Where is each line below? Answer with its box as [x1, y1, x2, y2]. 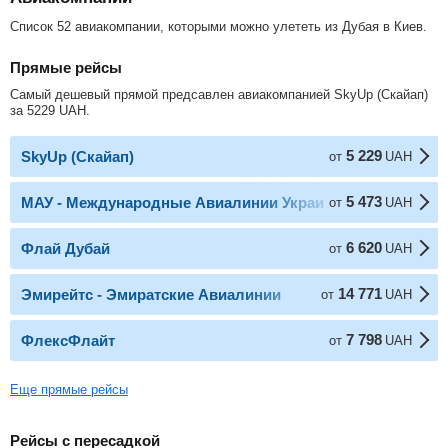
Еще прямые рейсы [10, 381, 128, 397]
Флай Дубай [21, 239, 110, 257]
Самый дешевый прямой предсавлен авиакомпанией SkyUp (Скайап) [10, 86, 428, 102]
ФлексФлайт [21, 331, 115, 349]
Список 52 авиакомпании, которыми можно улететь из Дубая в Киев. [10, 18, 427, 34]
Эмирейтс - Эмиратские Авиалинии [21, 285, 281, 303]
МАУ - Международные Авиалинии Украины [21, 193, 346, 211]
